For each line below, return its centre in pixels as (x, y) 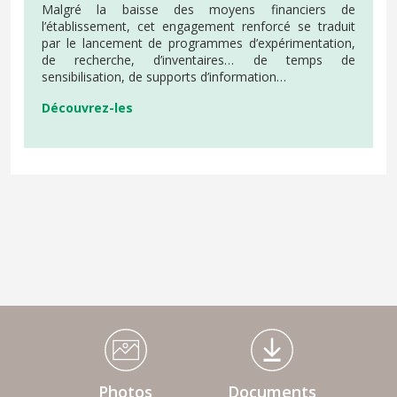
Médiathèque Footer (69, 336)
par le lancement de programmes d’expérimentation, (198, 43)
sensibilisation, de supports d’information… (164, 77)
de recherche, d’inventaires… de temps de (198, 60)
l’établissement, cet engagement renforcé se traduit (198, 27)
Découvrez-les (87, 108)
